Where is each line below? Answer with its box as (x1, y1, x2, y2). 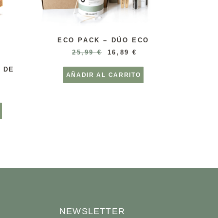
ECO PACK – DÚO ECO (57, 36, 149, 44)
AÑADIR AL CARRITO (66, 71, 141, 78)
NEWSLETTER (59, 206, 125, 217)
